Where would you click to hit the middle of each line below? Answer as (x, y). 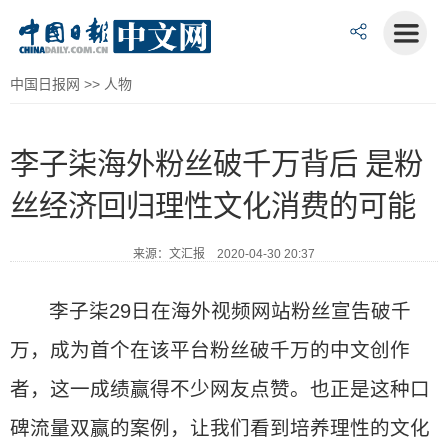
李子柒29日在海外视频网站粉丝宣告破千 (230, 311)
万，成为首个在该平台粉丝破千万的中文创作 (210, 350)
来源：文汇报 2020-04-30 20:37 (224, 254)
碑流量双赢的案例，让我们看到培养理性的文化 (220, 428)
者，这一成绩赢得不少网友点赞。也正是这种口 (220, 389)
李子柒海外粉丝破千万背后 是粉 (216, 164)
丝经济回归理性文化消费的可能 (213, 206)
